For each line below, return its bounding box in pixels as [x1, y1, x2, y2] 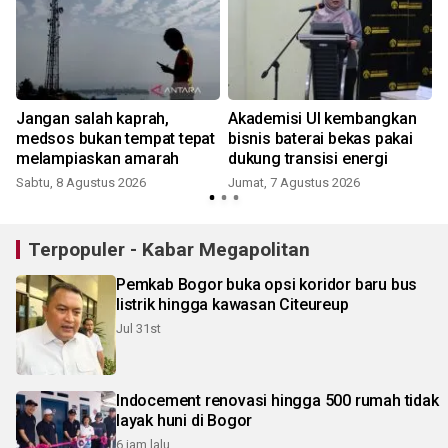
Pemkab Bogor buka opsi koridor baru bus [116, 275, 418, 295]
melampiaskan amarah [16, 149, 180, 169]
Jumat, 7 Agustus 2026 [228, 175, 360, 191]
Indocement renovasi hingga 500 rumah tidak [116, 391, 439, 411]
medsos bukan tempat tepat [16, 129, 215, 149]
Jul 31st [116, 321, 161, 337]
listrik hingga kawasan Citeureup [116, 295, 349, 315]
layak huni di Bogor [116, 411, 253, 431]
